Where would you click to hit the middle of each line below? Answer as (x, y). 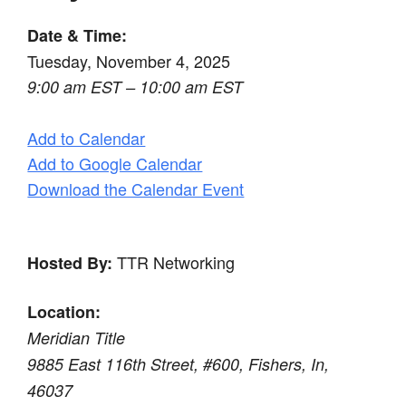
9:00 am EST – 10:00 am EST (135, 86)
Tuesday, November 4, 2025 (129, 60)
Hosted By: (70, 262)
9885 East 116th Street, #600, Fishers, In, (179, 363)
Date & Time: (77, 35)
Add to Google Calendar (115, 163)
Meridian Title (77, 337)
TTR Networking (174, 261)
